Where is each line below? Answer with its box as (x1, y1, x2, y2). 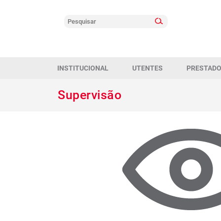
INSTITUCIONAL (57, 64, 109, 72)
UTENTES (132, 64, 163, 72)
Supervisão (58, 88, 121, 102)
